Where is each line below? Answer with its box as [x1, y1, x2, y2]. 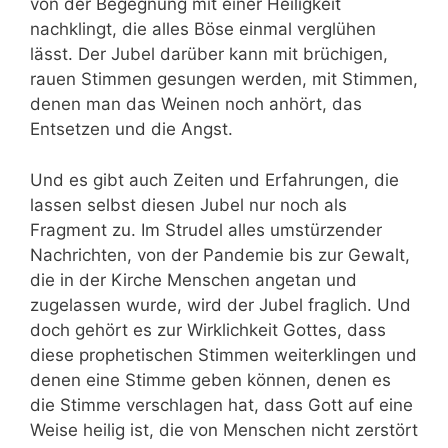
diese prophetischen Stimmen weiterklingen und [30, 344, 417, 365]
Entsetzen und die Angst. [30, 119, 238, 140]
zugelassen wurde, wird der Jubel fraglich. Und [30, 294, 411, 315]
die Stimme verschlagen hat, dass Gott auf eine [30, 394, 413, 415]
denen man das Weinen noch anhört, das [30, 94, 362, 115]
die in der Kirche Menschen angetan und [30, 269, 357, 290]
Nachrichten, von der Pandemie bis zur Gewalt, [30, 244, 410, 265]
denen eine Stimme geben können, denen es [30, 369, 391, 390]
